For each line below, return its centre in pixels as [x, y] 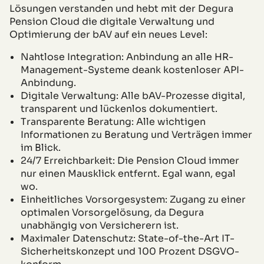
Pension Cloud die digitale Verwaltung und [112, 21]
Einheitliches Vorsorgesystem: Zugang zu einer [133, 199]
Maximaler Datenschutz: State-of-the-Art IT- [128, 238]
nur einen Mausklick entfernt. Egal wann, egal [128, 173]
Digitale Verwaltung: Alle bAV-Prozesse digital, [133, 95]
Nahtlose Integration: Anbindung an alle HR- [127, 57]
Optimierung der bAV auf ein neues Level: [108, 34]
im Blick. [41, 147]
